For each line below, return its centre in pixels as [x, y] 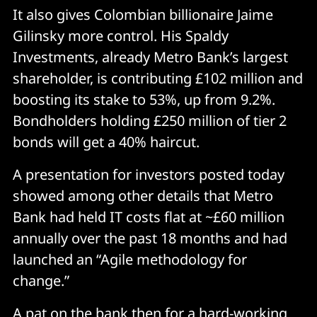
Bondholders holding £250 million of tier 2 [150, 120]
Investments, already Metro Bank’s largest [150, 57]
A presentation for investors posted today [149, 174]
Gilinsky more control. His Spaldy [121, 35]
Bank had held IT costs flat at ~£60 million [149, 217]
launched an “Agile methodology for [130, 259]
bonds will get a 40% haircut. [108, 142]
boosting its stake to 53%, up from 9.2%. [144, 99]
